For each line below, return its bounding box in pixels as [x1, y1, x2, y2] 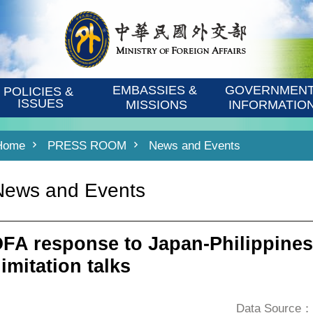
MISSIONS [125, 98, 187, 112]
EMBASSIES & [112, 83, 197, 97]
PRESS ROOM [48, 139, 126, 152]
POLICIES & [3, 85, 74, 99]
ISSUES [17, 96, 64, 110]
